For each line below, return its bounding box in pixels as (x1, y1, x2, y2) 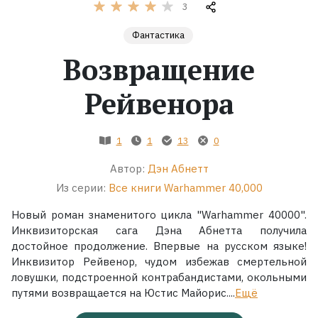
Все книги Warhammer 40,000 (108, 180, 263, 194)
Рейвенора (84, 84, 234, 122)
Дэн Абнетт (147, 161, 209, 175)
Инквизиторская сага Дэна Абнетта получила (11, 223, 307, 237)
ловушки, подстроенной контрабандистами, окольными (11, 270, 307, 284)
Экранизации (11, 97, 103, 117)
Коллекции (11, 143, 87, 163)
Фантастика (131, 28, 185, 41)
